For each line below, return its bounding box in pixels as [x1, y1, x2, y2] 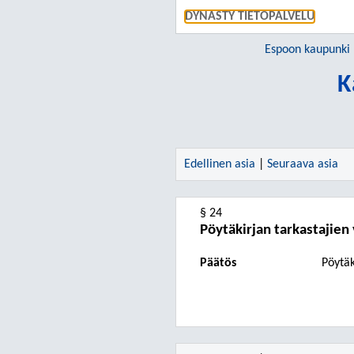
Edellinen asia [184, 158, 255, 171]
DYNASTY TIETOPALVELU [185, 10, 314, 23]
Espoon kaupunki [265, 43, 350, 56]
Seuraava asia [267, 158, 338, 171]
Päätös [200, 257, 236, 269]
